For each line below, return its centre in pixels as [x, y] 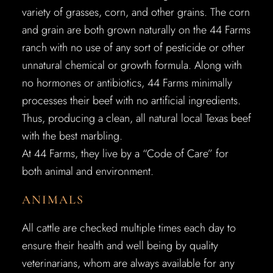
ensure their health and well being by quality [120, 246]
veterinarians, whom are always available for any [128, 263]
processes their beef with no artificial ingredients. [131, 101]
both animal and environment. [87, 171]
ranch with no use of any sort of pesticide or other [133, 48]
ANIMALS [53, 200]
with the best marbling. [72, 136]
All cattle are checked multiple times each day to [129, 228]
